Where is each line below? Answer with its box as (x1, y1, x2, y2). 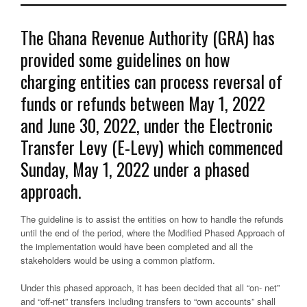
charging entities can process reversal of (21, 69, 282, 94)
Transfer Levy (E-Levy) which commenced (21, 134, 283, 160)
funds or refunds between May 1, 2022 (21, 90, 265, 116)
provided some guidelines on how (21, 47, 230, 72)
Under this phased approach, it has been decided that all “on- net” (21, 281, 280, 294)
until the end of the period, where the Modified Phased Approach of (21, 226, 285, 239)
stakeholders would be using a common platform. (21, 254, 215, 267)
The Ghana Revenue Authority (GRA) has (21, 25, 275, 50)
